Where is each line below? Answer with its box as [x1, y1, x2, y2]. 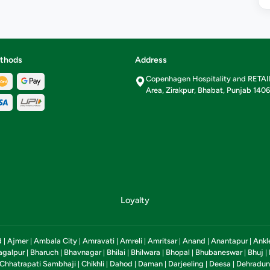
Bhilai [107, 247, 125, 257]
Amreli [120, 236, 142, 245]
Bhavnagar [64, 247, 101, 257]
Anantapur [211, 236, 248, 245]
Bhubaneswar [195, 247, 242, 257]
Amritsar [148, 236, 177, 245]
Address [135, 54, 167, 65]
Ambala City [34, 236, 77, 245]
